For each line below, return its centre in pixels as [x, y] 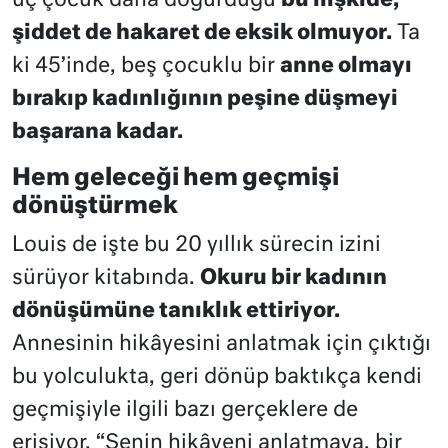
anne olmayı [346, 66]
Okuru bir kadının [293, 278]
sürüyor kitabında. [106, 278]
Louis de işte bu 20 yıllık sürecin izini [196, 245]
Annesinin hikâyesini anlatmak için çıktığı [221, 344]
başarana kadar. [97, 132]
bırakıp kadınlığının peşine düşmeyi [205, 99]
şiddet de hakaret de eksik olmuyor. [202, 33]
